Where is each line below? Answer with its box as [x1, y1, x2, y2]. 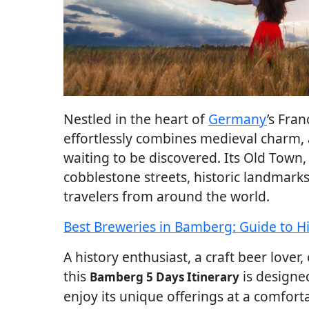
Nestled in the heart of [63, 110, 208, 129]
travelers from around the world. [63, 187, 270, 206]
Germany [208, 110, 267, 129]
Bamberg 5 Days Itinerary [90, 269, 239, 286]
